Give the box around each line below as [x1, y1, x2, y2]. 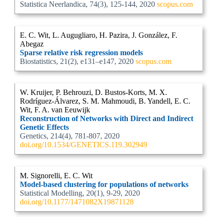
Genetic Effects [20, 123, 69, 131]
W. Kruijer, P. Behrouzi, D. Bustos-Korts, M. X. [20, 88, 167, 96]
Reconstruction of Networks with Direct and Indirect [20, 114, 193, 123]
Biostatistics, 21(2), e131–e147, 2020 [20, 57, 136, 65]
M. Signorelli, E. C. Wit [20, 171, 93, 180]
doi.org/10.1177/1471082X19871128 [20, 198, 134, 206]
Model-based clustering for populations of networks [20, 180, 188, 188]
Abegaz [20, 40, 44, 48]
